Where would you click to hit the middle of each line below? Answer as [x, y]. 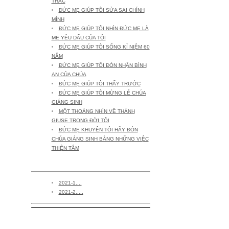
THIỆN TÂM [65, 148]
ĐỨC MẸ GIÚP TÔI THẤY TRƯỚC [99, 84]
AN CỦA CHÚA [69, 74]
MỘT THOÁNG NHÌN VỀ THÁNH [97, 111]
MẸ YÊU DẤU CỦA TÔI [78, 38]
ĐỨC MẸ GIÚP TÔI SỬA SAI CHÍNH [101, 10]
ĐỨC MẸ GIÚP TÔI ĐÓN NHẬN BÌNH [102, 65]
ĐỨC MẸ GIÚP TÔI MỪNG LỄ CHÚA [102, 93]
